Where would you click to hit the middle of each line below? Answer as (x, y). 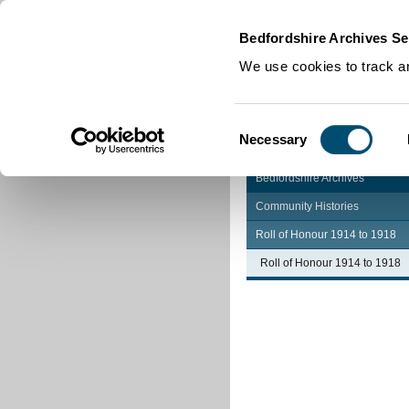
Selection (267, 150)
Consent (264, 128)
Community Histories (307, 206)
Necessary (273, 139)
